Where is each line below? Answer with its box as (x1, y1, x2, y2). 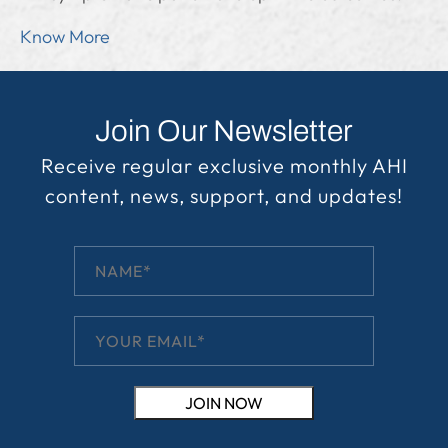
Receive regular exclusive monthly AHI (40, 153, 408, 178)
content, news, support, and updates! (45, 183, 403, 208)
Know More (20, 25, 110, 48)
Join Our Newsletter (95, 115, 353, 147)
